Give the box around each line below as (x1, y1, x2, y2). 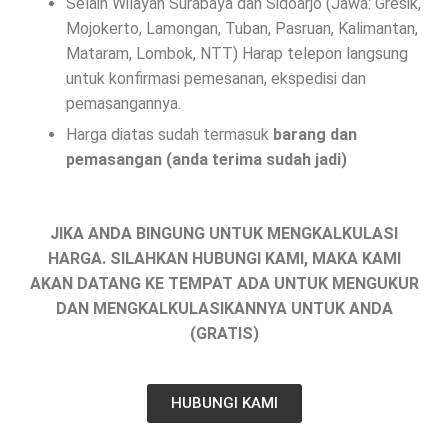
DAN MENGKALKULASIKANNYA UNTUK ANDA (55, 298, 393, 318)
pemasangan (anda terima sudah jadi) (66, 149, 351, 169)
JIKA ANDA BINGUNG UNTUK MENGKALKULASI (50, 223, 398, 243)
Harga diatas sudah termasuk (66, 124, 273, 144)
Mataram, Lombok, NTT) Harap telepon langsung (66, 43, 408, 63)
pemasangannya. (66, 93, 181, 113)
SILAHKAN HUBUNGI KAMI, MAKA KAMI (109, 248, 401, 268)
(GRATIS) (189, 323, 259, 343)
